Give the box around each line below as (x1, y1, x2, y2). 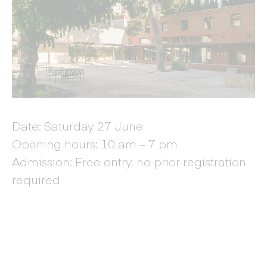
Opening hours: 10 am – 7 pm (12, 135, 178, 151)
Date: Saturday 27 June (12, 117, 143, 133)
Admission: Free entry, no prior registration (12, 153, 246, 169)
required (12, 171, 60, 187)
